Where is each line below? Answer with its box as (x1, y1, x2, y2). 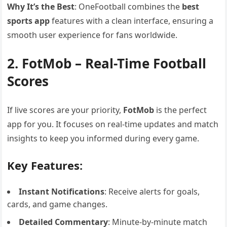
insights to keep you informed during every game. (7, 133, 200, 144)
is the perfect (154, 104, 207, 116)
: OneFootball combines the (74, 1, 182, 12)
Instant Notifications (19, 186, 105, 197)
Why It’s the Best (7, 1, 75, 12)
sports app (7, 15, 50, 26)
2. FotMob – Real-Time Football (7, 54, 207, 72)
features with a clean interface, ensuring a (50, 15, 214, 26)
